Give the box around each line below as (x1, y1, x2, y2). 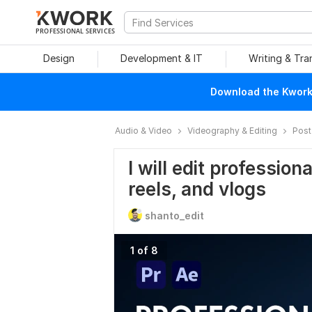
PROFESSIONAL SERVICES (36, 26, 116, 35)
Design (42, 52, 75, 64)
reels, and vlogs (128, 178, 266, 200)
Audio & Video (115, 125, 172, 136)
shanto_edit (145, 210, 204, 221)
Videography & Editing (187, 125, 277, 136)
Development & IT (120, 52, 203, 64)
